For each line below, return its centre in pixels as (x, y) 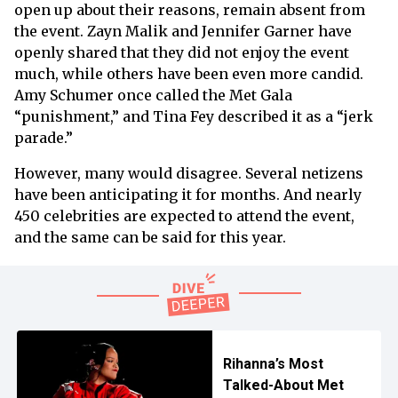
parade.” (44, 138)
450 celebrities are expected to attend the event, (184, 216)
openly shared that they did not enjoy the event (182, 53)
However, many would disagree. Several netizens (189, 174)
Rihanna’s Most (273, 364)
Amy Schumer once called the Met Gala (153, 96)
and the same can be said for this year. (150, 238)
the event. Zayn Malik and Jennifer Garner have (183, 32)
